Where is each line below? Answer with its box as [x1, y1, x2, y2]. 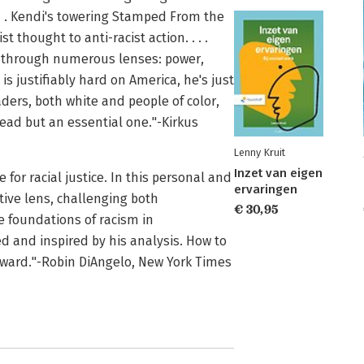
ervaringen [234, 182, 297, 197]
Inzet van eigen [234, 166, 323, 180]
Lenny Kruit [234, 146, 285, 158]
